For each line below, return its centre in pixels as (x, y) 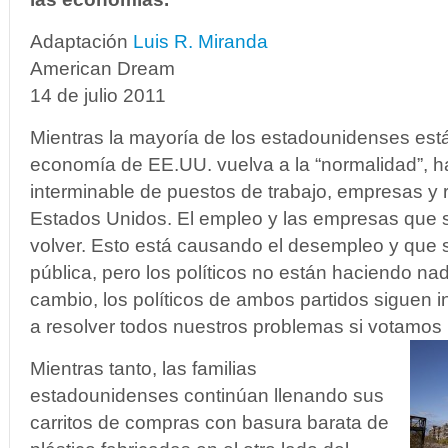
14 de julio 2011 (98, 95)
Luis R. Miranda (200, 41)
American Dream (102, 68)
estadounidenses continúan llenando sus (207, 395)
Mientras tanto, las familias (143, 368)
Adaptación (81, 41)
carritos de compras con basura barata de (209, 422)
